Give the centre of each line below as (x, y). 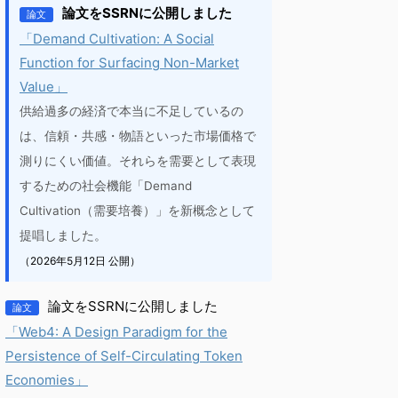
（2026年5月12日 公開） (80, 261)
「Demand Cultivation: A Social (117, 39)
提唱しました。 (63, 235)
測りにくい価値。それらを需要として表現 (138, 161)
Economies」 (47, 380)
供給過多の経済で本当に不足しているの (131, 111)
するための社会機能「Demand (106, 186)
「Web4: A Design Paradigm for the (116, 332)
